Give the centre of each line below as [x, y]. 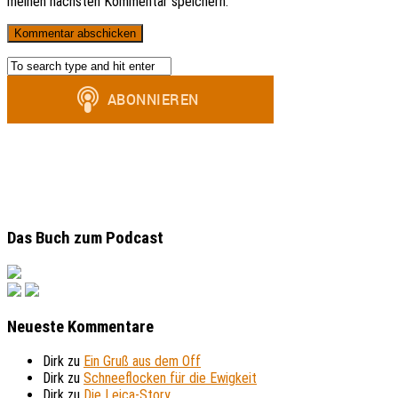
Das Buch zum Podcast [85, 239]
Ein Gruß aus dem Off [142, 362]
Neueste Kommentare [80, 326]
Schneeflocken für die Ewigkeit [170, 378]
